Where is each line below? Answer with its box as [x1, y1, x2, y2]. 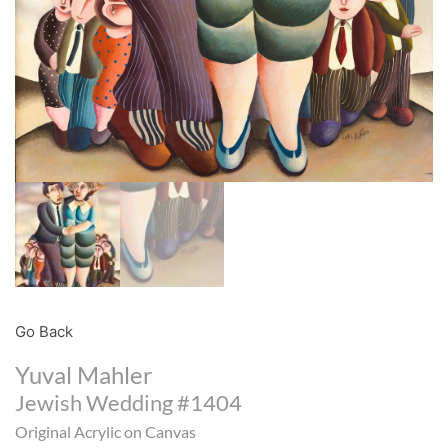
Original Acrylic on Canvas [15, 421, 196, 441]
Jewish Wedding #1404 [15, 388, 242, 416]
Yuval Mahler [15, 359, 153, 389]
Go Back [15, 321, 73, 341]
